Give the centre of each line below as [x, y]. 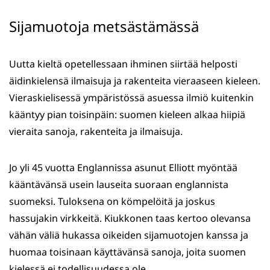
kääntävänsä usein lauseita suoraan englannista [119, 185]
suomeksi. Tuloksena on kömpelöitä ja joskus [112, 202]
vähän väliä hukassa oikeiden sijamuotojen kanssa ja [129, 235]
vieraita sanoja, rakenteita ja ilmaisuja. [96, 132]
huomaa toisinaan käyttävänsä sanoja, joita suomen [127, 252]
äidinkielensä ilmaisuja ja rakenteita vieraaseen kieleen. [135, 81]
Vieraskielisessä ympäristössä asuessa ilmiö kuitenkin [131, 98]
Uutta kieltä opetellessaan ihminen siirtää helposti [123, 64]
